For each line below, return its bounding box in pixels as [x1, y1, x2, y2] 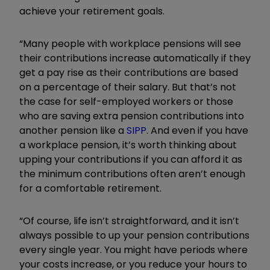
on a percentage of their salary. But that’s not [19, 80, 236, 94]
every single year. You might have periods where [19, 242, 248, 257]
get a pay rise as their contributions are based [19, 65, 238, 80]
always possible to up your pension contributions [19, 228, 250, 242]
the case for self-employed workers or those [19, 94, 233, 108]
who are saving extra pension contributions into [19, 108, 244, 123]
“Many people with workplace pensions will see [19, 36, 241, 51]
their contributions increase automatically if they [19, 51, 251, 65]
